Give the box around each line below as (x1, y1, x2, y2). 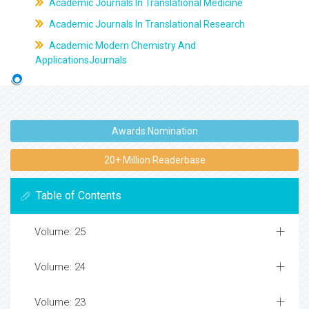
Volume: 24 (34, 261, 86, 274)
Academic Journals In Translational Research (46, 19, 245, 30)
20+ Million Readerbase (103, 154, 206, 166)
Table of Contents (36, 189, 121, 203)
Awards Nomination (111, 126, 198, 137)
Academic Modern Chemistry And (46, 40, 196, 51)
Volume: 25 (34, 226, 86, 239)
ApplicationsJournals (34, 54, 127, 66)
